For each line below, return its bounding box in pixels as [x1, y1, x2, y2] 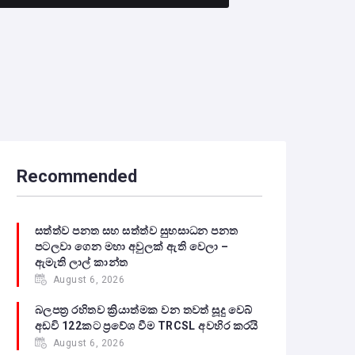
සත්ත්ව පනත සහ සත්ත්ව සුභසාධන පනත [35, 224, 239, 237]
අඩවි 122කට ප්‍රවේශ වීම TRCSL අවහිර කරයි [35, 319, 258, 332]
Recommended [17, 166, 137, 186]
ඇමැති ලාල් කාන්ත [35, 256, 128, 269]
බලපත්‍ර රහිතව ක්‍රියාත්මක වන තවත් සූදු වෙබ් [35, 303, 253, 316]
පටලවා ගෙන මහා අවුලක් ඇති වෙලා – [35, 240, 229, 253]
